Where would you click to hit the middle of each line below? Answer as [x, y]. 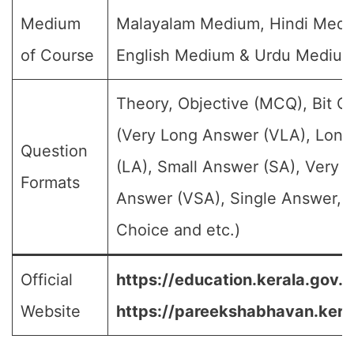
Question [54, 151]
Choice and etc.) [178, 230]
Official [47, 280]
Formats [50, 183]
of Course [57, 55]
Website [51, 311]
